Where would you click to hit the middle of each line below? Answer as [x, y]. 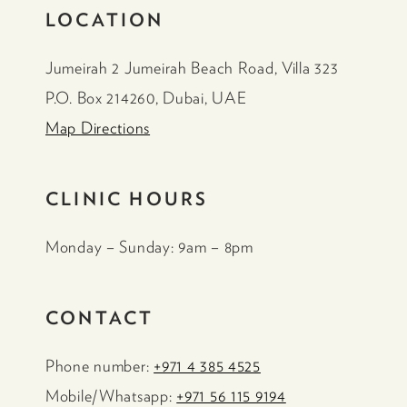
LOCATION [105, 20]
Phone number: [100, 366]
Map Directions [98, 128]
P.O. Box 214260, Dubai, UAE [146, 98]
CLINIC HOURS [127, 199]
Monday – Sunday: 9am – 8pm [149, 247]
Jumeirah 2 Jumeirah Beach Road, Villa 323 [192, 68]
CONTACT [100, 318]
